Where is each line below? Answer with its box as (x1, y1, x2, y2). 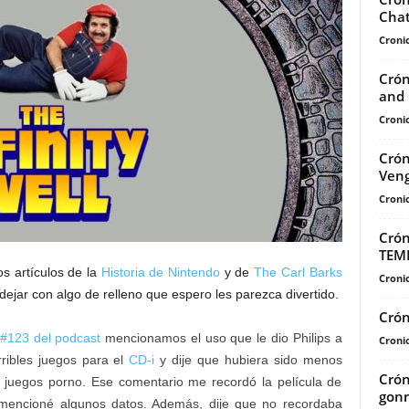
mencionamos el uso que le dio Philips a (100, 330, 342, 346)
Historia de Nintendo (100, 265, 221, 280)
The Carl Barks (254, 265, 342, 280)
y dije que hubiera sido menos (154, 352, 342, 368)
